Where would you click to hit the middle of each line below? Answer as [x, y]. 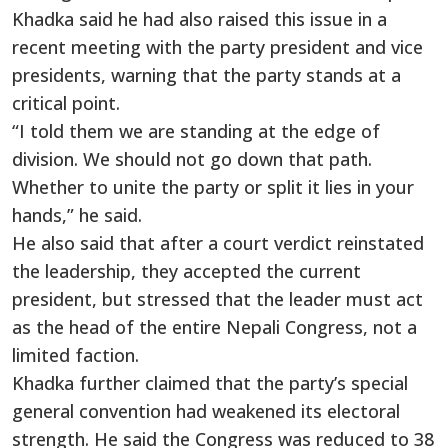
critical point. [66, 102]
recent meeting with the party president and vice [217, 46]
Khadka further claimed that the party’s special [210, 382]
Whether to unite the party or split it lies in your [213, 186]
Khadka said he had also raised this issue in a [199, 18]
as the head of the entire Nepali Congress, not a [214, 326]
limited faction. [75, 354]
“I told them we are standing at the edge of [196, 130]
